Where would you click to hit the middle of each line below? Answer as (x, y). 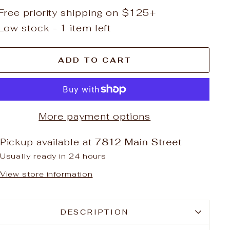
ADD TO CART (94, 60)
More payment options (95, 116)
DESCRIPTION (94, 212)
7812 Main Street (139, 142)
